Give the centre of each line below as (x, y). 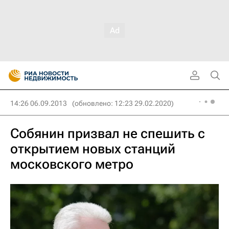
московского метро (72, 164)
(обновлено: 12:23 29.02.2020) (123, 103)
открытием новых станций (93, 149)
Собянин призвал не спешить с (108, 133)
